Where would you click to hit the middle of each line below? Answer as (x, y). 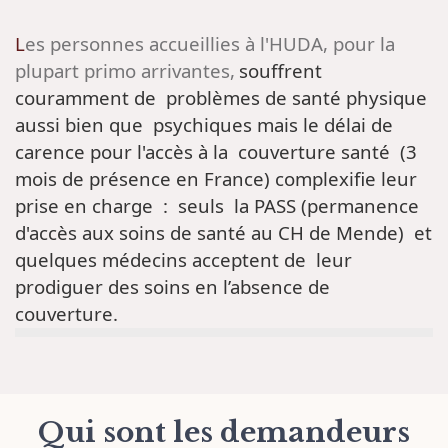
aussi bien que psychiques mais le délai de (204, 124)
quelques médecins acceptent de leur (183, 259)
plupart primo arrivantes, (125, 70)
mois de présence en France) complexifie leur (216, 178)
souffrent (280, 70)
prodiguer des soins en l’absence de (172, 286)
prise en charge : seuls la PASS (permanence (217, 205)
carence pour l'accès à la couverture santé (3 (216, 151)
